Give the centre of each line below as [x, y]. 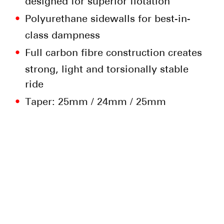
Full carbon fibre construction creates [113, 53]
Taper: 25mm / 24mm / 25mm [95, 102]
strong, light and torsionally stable [106, 69]
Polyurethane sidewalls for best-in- [107, 19]
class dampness [62, 35]
